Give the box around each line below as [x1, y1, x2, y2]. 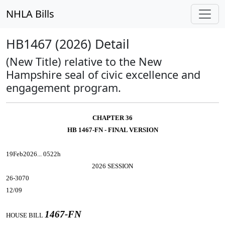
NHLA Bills [6, 7, 54, 21]
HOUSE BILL [6, 211, 45, 219]
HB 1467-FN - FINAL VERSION [67, 126, 158, 134]
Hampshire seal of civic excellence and [6, 67, 200, 82]
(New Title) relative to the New [6, 54, 162, 69]
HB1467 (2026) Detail [6, 35, 130, 52]
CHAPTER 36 [92, 114, 133, 122]
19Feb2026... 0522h [6, 150, 61, 158]
